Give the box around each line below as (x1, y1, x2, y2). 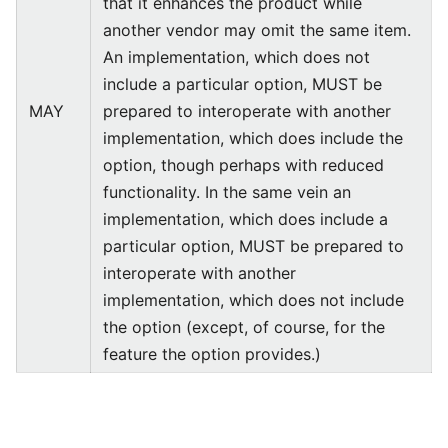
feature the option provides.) (103, 344, 321, 364)
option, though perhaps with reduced (103, 155, 384, 175)
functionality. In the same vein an (103, 182, 351, 202)
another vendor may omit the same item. (103, 20, 411, 40)
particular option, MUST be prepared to (103, 236, 404, 256)
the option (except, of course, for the (103, 317, 385, 337)
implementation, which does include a (103, 209, 388, 229)
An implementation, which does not (103, 47, 370, 67)
